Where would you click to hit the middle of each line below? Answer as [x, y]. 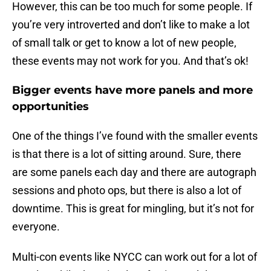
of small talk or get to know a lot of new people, [124, 43]
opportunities [51, 107]
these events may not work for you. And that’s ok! [130, 61]
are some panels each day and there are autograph [134, 172]
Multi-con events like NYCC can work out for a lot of [135, 257]
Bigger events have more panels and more [132, 90]
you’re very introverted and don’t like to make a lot [131, 25]
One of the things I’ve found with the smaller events [135, 136]
